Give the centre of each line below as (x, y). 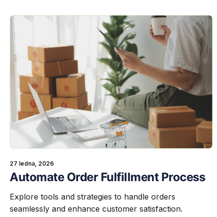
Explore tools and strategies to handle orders (93, 197)
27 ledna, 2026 (32, 164)
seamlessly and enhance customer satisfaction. (96, 209)
